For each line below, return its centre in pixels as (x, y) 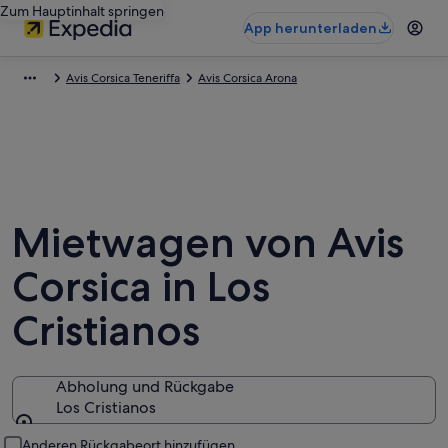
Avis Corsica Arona (247, 78)
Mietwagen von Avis (208, 242)
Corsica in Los (141, 286)
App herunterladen (310, 28)
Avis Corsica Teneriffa (123, 78)
